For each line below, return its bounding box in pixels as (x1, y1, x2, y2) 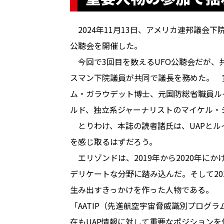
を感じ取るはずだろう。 (70, 135, 157, 148)
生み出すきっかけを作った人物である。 (70, 183, 213, 196)
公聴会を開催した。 (70, 39, 142, 52)
